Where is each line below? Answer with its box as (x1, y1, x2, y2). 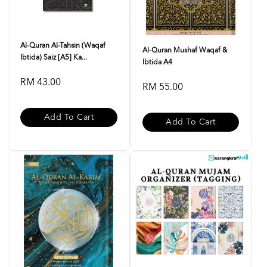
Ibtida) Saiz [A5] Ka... (20, 54, 87, 61)
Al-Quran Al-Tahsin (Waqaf (20, 42, 105, 49)
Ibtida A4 (142, 59, 172, 66)
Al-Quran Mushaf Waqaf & (142, 47, 227, 54)
